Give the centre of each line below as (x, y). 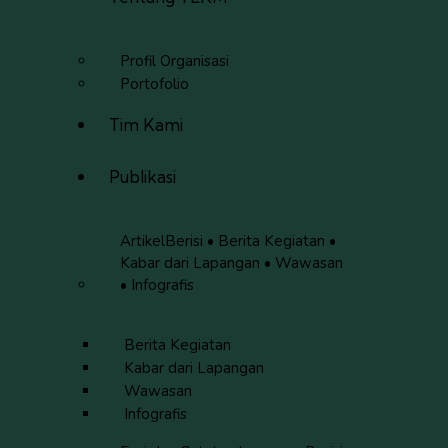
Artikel (142, 241)
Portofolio (154, 84)
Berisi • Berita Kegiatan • (250, 241)
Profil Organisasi (174, 61)
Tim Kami (146, 124)
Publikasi (143, 176)
